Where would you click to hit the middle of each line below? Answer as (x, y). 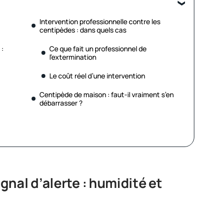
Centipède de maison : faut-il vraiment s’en (107, 94)
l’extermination (73, 57)
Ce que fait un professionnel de (98, 49)
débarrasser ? (61, 103)
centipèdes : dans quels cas (83, 30)
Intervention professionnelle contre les (100, 21)
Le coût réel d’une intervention (97, 76)
